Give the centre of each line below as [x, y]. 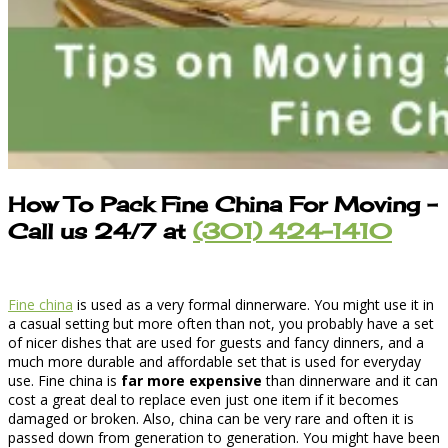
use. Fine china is [64, 381]
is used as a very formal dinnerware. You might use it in [253, 305]
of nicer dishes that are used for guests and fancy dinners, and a [216, 343]
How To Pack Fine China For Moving [214, 203]
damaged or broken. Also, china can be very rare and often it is [211, 419]
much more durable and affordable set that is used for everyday [214, 362]
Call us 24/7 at [100, 230]
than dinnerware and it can [350, 381]
